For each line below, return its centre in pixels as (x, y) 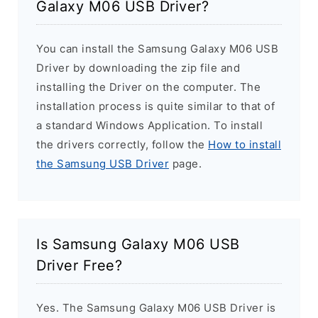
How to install (245, 145)
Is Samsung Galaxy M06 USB (138, 245)
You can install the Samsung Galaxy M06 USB (157, 49)
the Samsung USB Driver (103, 164)
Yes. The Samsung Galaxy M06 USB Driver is (156, 308)
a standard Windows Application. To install (149, 126)
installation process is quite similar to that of (155, 106)
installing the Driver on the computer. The (148, 87)
